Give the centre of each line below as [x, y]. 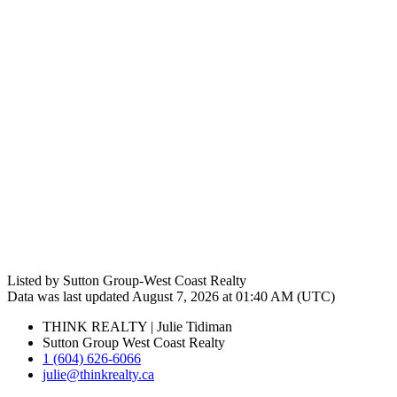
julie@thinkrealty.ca [98, 374]
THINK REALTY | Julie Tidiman [137, 326]
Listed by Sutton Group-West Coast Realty [127, 280]
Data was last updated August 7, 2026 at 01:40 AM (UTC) [171, 296]
